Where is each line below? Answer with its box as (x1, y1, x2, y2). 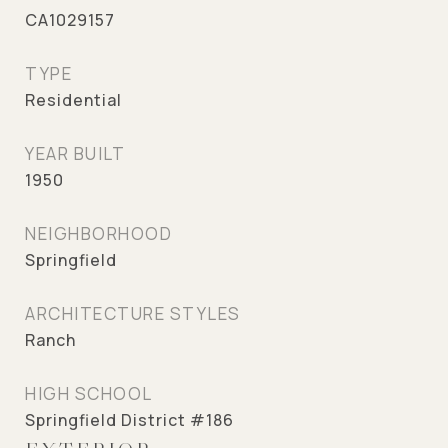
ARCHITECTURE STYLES (25, 302, 241, 325)
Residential (25, 89, 122, 111)
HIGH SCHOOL (25, 382, 153, 405)
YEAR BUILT (25, 142, 125, 165)
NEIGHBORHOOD (25, 222, 172, 245)
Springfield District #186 (25, 409, 234, 431)
